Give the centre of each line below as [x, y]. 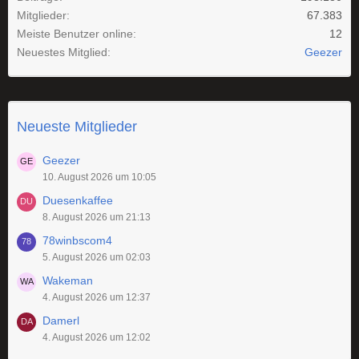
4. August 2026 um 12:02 [97, 338]
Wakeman [68, 281]
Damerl [61, 321]
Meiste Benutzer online [75, 34]
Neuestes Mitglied [62, 52]
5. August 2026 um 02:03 [97, 258]
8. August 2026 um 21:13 [97, 218]
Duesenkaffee [78, 201]
